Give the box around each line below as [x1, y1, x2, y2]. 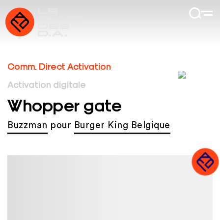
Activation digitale [7, 79, 86, 89]
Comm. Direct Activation [7, 60, 111, 71]
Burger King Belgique [74, 121, 170, 131]
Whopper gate [7, 93, 122, 114]
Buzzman [7, 121, 48, 131]
